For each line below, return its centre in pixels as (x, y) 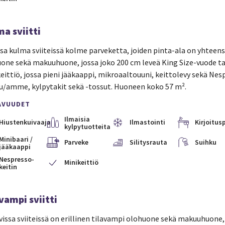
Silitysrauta (148, 142)
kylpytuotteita (87, 127)
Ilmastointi (147, 122)
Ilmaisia (77, 119)
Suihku (205, 142)
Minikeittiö (81, 162)
